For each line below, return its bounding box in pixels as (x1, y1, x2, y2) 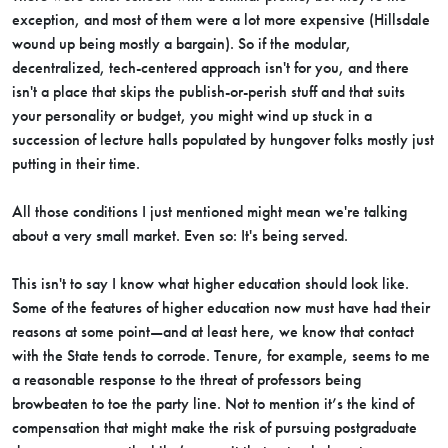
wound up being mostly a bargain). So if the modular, (12, 34, 351, 53)
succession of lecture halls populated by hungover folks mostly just (12, 130, 434, 149)
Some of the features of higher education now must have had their (12, 298, 430, 317)
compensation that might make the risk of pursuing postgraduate (12, 418, 417, 437)
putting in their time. (12, 154, 144, 173)
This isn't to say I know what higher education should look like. (12, 274, 409, 293)
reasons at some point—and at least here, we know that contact (12, 322, 414, 341)
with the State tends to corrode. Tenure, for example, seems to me (12, 346, 430, 365)
